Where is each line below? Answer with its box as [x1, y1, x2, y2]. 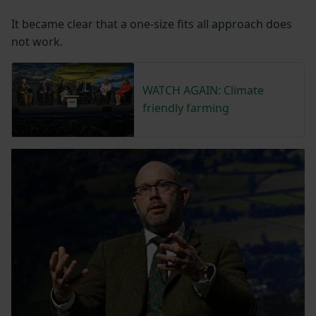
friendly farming [142, 100, 229, 116]
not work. [11, 33, 63, 49]
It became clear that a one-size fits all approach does [11, 16, 292, 32]
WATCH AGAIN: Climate [142, 83, 264, 99]
